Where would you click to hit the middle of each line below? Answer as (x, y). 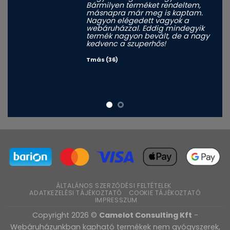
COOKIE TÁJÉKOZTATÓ (165, 193)
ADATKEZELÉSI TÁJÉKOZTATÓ (76, 193)
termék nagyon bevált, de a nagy (148, 36)
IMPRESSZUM (116, 200)
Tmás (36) (102, 59)
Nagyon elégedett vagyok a (138, 20)
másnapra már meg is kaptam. (145, 13)
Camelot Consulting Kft (145, 215)
